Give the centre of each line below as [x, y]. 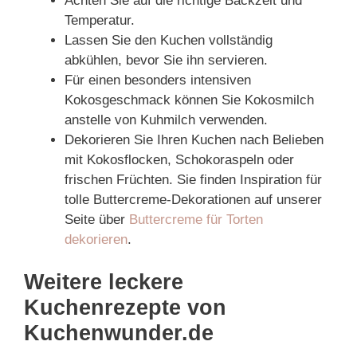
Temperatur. [100, 20]
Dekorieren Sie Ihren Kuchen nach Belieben [194, 139]
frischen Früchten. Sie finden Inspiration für [193, 179]
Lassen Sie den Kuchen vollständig [169, 40]
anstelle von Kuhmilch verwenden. [166, 120]
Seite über [97, 219]
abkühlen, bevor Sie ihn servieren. [166, 60]
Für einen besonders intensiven [158, 80]
